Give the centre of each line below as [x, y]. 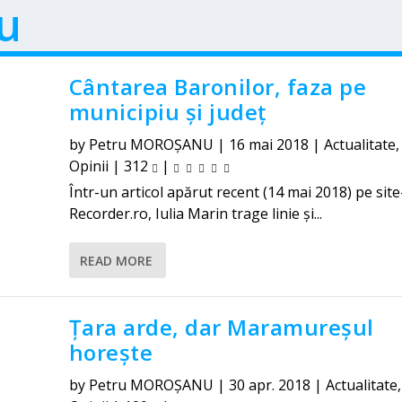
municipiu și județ [168, 112]
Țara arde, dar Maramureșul [221, 327]
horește [111, 352]
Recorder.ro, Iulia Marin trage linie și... [195, 214]
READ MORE [116, 260]
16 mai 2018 [268, 144]
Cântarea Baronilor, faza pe [218, 87]
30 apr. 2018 [269, 385]
